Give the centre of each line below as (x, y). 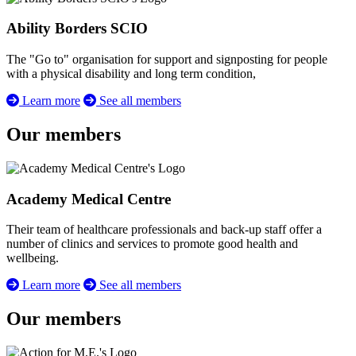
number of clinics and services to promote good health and (152, 244)
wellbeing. (33, 258)
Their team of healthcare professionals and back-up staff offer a (164, 230)
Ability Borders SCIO (77, 29)
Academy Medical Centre (89, 199)
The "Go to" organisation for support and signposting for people (167, 60)
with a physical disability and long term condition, (131, 74)
